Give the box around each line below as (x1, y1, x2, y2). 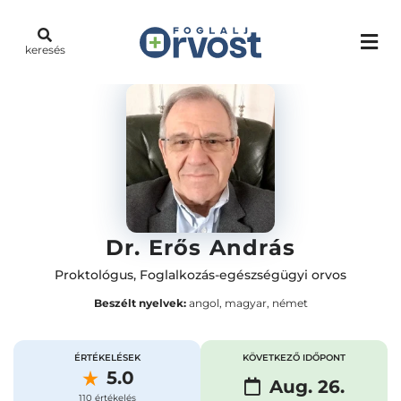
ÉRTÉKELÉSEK (73, 352, 141, 363)
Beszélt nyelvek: (93, 296, 186, 310)
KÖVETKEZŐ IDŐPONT (243, 352, 346, 363)
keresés (24, 43, 65, 56)
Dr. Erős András (106, 235, 295, 260)
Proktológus (55, 267, 133, 283)
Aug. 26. (269, 376, 345, 397)
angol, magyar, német (185, 296, 308, 310)
